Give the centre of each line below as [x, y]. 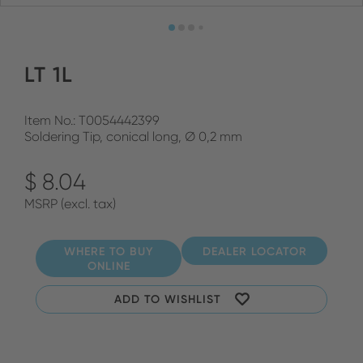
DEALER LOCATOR [254, 251]
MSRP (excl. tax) [70, 204]
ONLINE [109, 265]
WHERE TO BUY [109, 251]
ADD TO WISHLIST [167, 299]
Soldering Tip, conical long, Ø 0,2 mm [133, 137]
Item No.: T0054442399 [92, 120]
